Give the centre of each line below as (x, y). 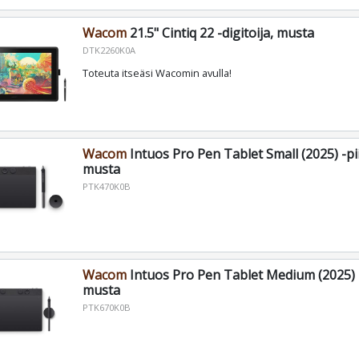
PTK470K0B (106, 187)
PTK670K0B (106, 308)
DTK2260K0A (109, 50)
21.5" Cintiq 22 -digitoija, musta (220, 33)
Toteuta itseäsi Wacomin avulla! (157, 73)
